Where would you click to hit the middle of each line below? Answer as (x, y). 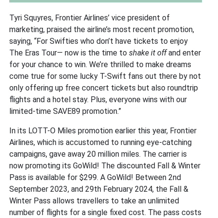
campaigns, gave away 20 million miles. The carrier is (98, 154)
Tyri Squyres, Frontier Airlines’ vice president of (90, 18)
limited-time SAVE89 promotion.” (65, 111)
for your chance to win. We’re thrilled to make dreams (100, 64)
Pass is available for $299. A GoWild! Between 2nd (95, 177)
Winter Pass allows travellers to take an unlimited (94, 200)
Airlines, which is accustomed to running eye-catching (101, 142)
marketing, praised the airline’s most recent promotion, (102, 29)
